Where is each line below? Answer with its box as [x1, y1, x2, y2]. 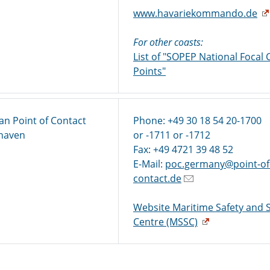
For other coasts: [133, 36, 203, 49]
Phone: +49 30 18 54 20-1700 [133, 114, 262, 127]
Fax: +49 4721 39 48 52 [133, 143, 233, 156]
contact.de [133, 172, 181, 185]
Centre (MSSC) [133, 215, 198, 228]
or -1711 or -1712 [133, 128, 210, 142]
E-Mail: [133, 157, 165, 171]
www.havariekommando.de [133, 7, 257, 20]
